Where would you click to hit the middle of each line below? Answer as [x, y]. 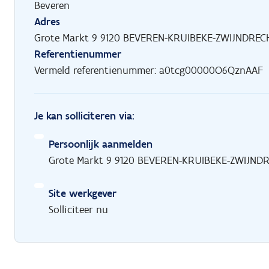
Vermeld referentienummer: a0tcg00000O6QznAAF [149, 71]
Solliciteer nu [78, 210]
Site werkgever [83, 194]
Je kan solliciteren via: [84, 116]
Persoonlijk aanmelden [101, 144]
